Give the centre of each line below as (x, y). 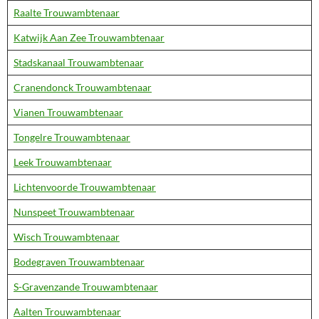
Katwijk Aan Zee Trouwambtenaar (89, 37)
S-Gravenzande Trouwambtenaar (86, 287)
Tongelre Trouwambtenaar (72, 137)
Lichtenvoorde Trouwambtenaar (85, 187)
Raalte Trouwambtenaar (67, 12)
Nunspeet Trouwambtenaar (74, 212)
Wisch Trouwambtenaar (67, 237)
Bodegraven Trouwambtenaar (79, 262)
